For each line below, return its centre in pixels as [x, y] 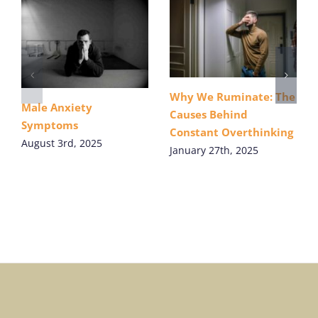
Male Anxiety [57, 108]
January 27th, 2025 [214, 150]
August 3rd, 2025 [62, 143]
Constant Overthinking [231, 132]
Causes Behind [209, 114]
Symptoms [50, 125]
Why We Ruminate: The [232, 97]
